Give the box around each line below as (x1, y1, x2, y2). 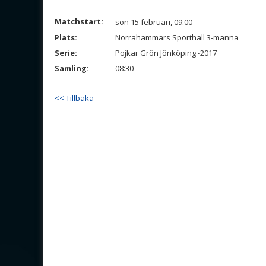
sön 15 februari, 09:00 (115, 17, 192, 27)
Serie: (55, 47, 77, 58)
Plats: (55, 32, 77, 43)
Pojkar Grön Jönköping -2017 (115, 47, 217, 58)
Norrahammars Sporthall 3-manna (115, 32, 239, 43)
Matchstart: (55, 16, 103, 27)
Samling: (55, 63, 89, 74)
